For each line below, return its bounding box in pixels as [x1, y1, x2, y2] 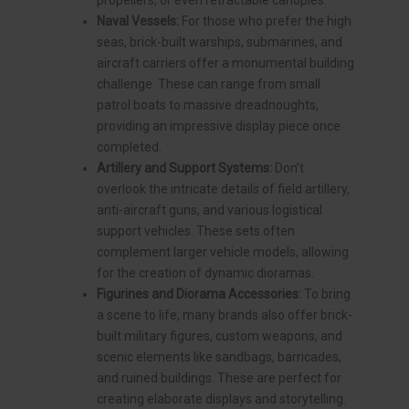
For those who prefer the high [179, 14, 351, 29]
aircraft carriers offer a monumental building [97, 56, 354, 71]
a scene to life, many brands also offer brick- [97, 308, 352, 323]
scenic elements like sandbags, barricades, [97, 350, 341, 365]
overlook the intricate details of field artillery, [97, 182, 350, 197]
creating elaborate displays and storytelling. [97, 392, 346, 407]
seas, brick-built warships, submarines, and [97, 35, 342, 50]
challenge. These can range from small [97, 77, 320, 92]
